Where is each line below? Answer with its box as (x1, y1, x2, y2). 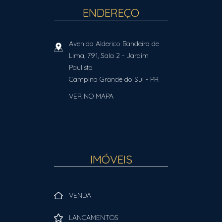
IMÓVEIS (90, 152, 132, 166)
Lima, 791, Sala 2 (69, 51, 120, 60)
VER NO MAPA (69, 92, 113, 101)
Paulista (69, 63, 93, 72)
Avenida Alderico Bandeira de (69, 39, 159, 48)
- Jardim (120, 51, 149, 60)
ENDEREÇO (83, 5, 139, 20)
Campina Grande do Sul (69, 75, 144, 84)
